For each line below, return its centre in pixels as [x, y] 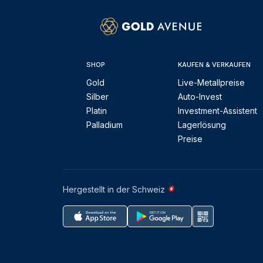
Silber [97, 97]
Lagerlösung [202, 125]
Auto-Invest [200, 97]
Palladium [104, 125]
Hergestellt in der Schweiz [115, 189]
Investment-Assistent [218, 111]
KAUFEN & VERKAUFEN [215, 65]
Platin [97, 111]
